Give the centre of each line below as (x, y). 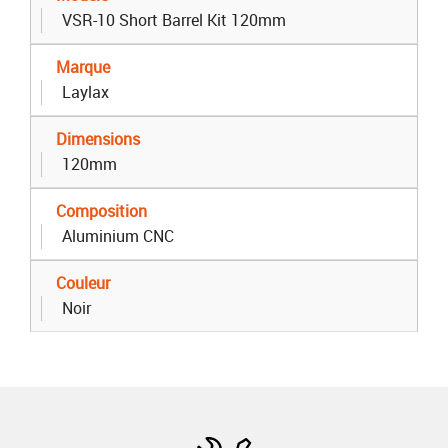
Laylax (85, 91)
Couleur (83, 282)
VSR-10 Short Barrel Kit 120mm (174, 19)
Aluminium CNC (118, 235)
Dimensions (98, 138)
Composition (101, 210)
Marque (83, 66)
